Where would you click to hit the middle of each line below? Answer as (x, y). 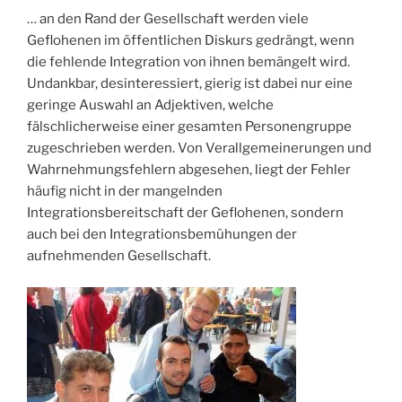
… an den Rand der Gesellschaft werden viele (168, 19)
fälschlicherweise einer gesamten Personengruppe (189, 127)
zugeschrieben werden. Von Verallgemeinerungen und (199, 149)
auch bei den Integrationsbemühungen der (162, 235)
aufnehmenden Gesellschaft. (119, 256)
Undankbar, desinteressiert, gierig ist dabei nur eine (190, 84)
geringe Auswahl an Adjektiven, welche (150, 105)
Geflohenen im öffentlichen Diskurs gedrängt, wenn (191, 41)
